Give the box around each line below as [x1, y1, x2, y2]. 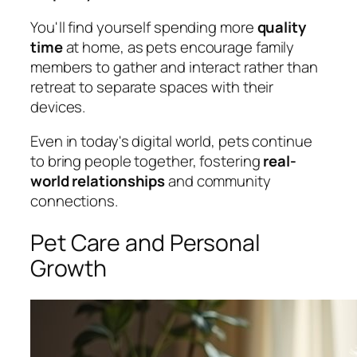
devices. [30, 96, 86, 117]
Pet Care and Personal [30, 226, 261, 258]
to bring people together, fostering [30, 151, 264, 172]
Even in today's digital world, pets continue [30, 131, 312, 152]
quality [257, 16, 306, 37]
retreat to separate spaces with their [30, 76, 274, 97]
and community [165, 171, 271, 192]
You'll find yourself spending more [30, 16, 257, 37]
